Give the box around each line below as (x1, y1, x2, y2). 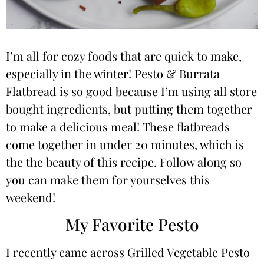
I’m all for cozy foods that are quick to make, (6, 48, 242, 64)
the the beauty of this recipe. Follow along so (6, 154, 242, 170)
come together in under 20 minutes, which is (6, 136, 244, 152)
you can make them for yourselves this (6, 171, 210, 187)
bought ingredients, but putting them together (6, 101, 252, 117)
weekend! (6, 189, 55, 205)
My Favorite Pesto (65, 213, 199, 236)
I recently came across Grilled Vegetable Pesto (6, 244, 250, 260)
